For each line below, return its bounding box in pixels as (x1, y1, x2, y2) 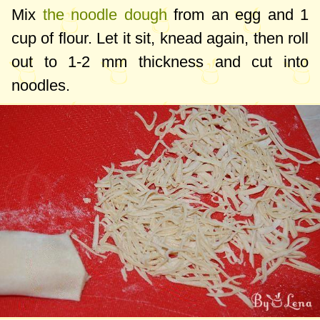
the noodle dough (36, 5, 167, 24)
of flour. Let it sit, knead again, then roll (36, 29, 309, 47)
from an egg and (166, 5, 300, 24)
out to (11, 52, 69, 71)
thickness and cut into (127, 52, 309, 71)
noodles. (11, 76, 70, 94)
